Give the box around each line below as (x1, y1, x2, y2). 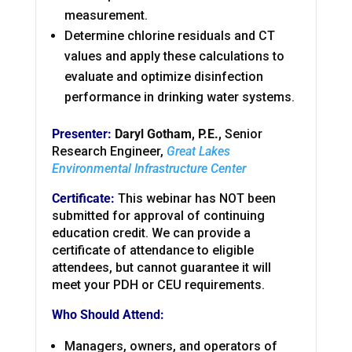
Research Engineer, (51, 144, 167, 159)
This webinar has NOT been (114, 191, 276, 207)
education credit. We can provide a (51, 225, 251, 241)
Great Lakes (166, 144, 230, 159)
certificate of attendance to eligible (51, 243, 254, 258)
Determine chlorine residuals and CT (64, 28, 275, 44)
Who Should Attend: (51, 307, 167, 323)
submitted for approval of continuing (51, 208, 265, 224)
